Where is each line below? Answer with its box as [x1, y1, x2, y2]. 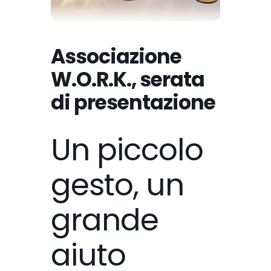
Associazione [51, 42, 181, 71]
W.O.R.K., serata [51, 65, 204, 94]
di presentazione [51, 88, 215, 117]
